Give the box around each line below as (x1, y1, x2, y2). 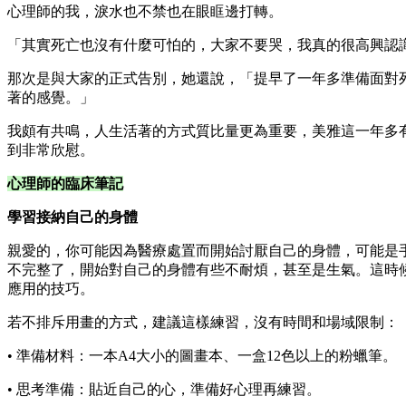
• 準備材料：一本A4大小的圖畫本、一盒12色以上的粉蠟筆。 (7, 347, 397, 363)
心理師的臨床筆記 (7, 175, 123, 191)
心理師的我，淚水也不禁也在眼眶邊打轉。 (7, 3, 283, 19)
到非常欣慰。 (7, 141, 94, 158)
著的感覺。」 (7, 89, 94, 105)
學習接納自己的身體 (7, 208, 138, 225)
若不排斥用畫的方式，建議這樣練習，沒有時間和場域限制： (7, 314, 399, 330)
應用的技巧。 (7, 280, 94, 296)
